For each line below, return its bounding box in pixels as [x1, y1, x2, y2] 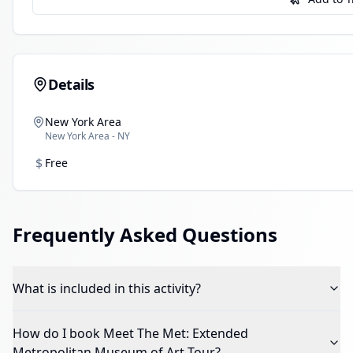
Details [48, 75, 95, 94]
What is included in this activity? [13, 280, 201, 297]
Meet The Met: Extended [103, 325, 248, 342]
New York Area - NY [45, 129, 130, 143]
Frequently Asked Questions [13, 221, 277, 247]
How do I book [13, 325, 103, 342]
